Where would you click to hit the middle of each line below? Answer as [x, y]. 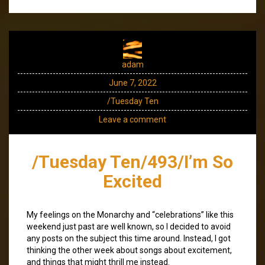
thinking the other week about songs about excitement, [129, 250]
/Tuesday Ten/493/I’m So [132, 161]
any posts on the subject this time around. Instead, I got [129, 238]
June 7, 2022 [132, 83]
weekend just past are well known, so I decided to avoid [129, 226]
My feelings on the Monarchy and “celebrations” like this [130, 214]
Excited [132, 181]
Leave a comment [132, 119]
